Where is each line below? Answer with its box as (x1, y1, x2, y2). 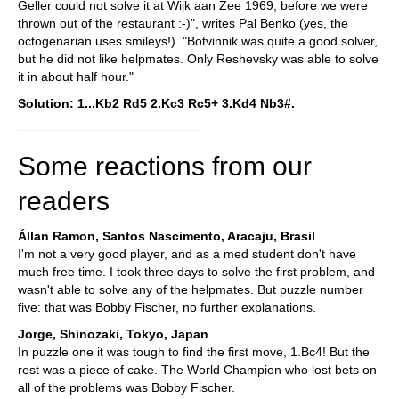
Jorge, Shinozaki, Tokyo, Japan (18, 327, 208, 341)
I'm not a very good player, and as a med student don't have (18, 247, 356, 261)
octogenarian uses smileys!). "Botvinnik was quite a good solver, (18, 34, 378, 48)
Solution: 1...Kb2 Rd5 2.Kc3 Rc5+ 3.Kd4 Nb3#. (18, 96, 295, 110)
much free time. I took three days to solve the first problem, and (18, 265, 375, 279)
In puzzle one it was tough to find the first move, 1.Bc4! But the (18, 345, 370, 359)
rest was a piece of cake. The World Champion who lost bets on (18, 362, 377, 377)
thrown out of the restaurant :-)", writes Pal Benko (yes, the (18, 16, 348, 30)
